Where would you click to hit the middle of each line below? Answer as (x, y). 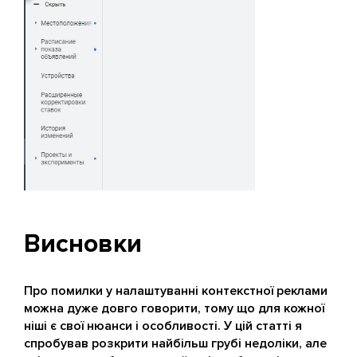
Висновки (83, 244)
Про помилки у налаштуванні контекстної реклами (176, 290)
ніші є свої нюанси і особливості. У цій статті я (163, 326)
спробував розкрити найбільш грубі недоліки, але (175, 343)
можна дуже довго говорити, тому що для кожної (174, 308)
